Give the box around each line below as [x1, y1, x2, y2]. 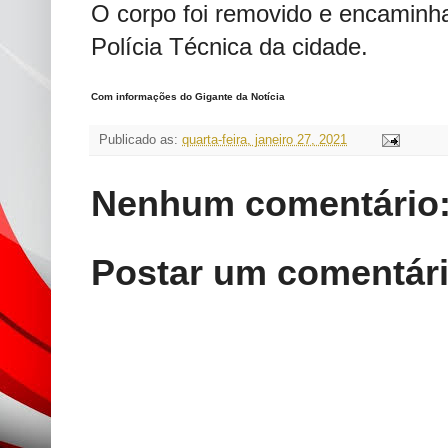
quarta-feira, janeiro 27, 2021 [182, 133, 347, 148]
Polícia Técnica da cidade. [91, 33, 368, 61]
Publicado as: [99, 133, 182, 148]
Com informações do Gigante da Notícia [91, 91, 285, 103]
